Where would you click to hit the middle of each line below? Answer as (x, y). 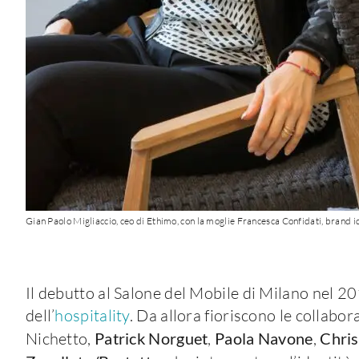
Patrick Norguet (151, 338)
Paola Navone (264, 338)
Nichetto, (60, 338)
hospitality (92, 315)
